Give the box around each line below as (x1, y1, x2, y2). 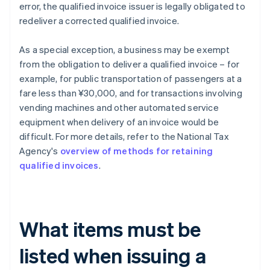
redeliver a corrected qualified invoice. (19, 14, 179, 27)
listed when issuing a (19, 242, 206, 269)
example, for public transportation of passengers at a (19, 72, 242, 85)
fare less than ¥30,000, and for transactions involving (19, 87, 242, 99)
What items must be (19, 216, 201, 242)
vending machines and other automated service (19, 101, 219, 114)
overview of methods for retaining (60, 145, 213, 157)
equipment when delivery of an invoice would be (19, 116, 219, 128)
